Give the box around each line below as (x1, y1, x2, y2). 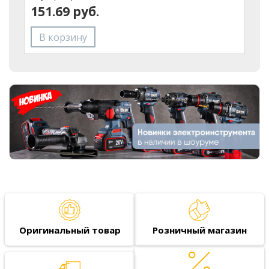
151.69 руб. (31, 3, 99, 20)
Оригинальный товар (19, 223, 121, 236)
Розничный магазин (152, 223, 247, 236)
